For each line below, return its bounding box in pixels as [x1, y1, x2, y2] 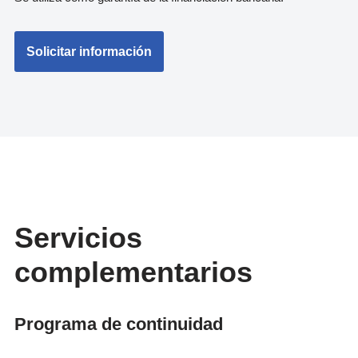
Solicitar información [26, 45, 153, 59]
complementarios [14, 256, 253, 288]
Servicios [14, 221, 143, 254]
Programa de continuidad [14, 314, 224, 334]
